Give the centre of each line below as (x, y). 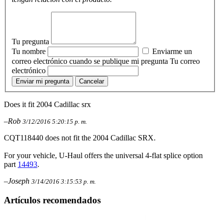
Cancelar (92, 82)
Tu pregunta (31, 42)
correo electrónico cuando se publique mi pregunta (91, 61)
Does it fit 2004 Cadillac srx (47, 105)
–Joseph (18, 181)
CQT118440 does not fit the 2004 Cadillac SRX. (80, 138)
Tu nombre (30, 52)
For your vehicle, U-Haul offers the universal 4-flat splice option (103, 156)
